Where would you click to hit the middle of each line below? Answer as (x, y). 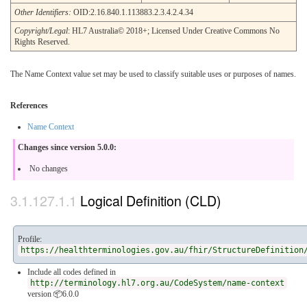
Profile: (30, 239)
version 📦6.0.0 (53, 294)
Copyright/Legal (41, 31)
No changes (49, 169)
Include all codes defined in (72, 272)
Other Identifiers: (43, 13)
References (29, 106)
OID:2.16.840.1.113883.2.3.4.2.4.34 (132, 13)
